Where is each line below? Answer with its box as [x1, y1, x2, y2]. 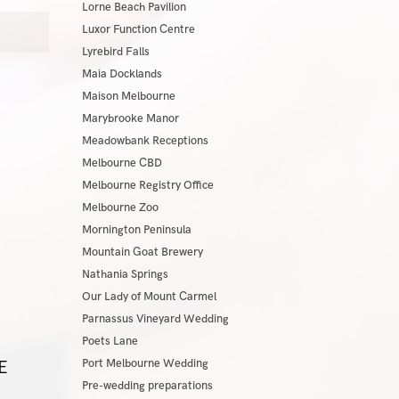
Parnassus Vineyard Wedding [81, 312, 229, 326]
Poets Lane [81, 334, 138, 348]
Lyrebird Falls [81, 45, 150, 59]
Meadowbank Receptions [81, 134, 208, 148]
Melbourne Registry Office [81, 178, 214, 192]
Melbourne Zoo [81, 200, 159, 215]
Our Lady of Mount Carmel [81, 289, 216, 304]
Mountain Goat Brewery [81, 245, 203, 259]
